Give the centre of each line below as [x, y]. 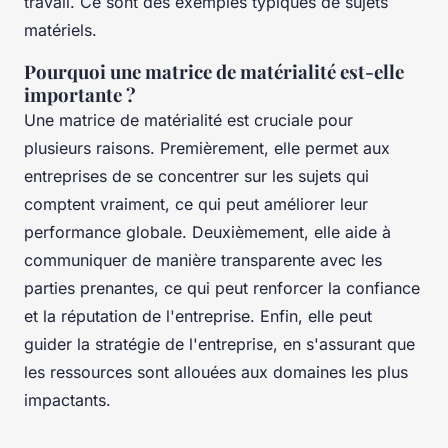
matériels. [60, 29]
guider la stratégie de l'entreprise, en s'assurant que [219, 343]
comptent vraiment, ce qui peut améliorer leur [196, 203]
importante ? [80, 94]
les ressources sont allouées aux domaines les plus [216, 371]
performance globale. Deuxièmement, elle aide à [207, 231]
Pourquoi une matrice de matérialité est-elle [214, 71]
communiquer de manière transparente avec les [203, 259]
